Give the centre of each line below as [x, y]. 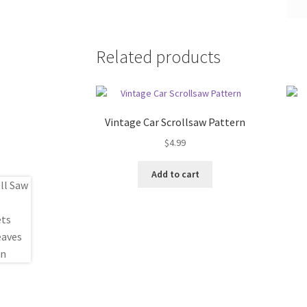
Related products [159, 57]
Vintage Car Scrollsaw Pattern [175, 122]
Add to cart [175, 174]
